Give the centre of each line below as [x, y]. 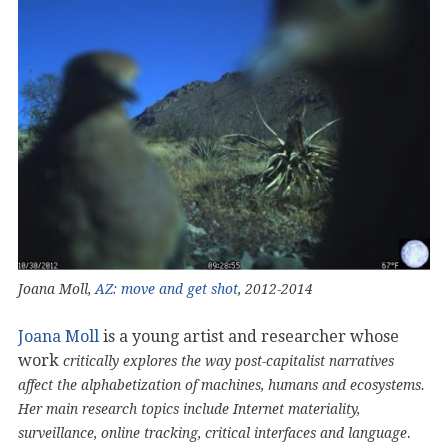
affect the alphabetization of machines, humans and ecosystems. [221, 384]
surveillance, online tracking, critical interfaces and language [212, 432]
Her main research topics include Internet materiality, [189, 408]
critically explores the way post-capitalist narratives [228, 360]
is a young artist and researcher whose [249, 336]
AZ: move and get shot [166, 288]
